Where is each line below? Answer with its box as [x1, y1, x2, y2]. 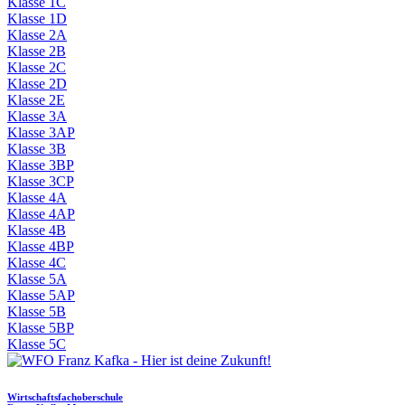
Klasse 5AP [7, 287, 75, 304]
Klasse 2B [7, 43, 66, 60]
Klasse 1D [7, 11, 67, 27]
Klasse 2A [7, 27, 67, 43]
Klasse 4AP [7, 206, 75, 222]
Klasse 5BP [7, 320, 74, 336]
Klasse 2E [7, 92, 65, 108]
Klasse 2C [7, 60, 66, 76]
